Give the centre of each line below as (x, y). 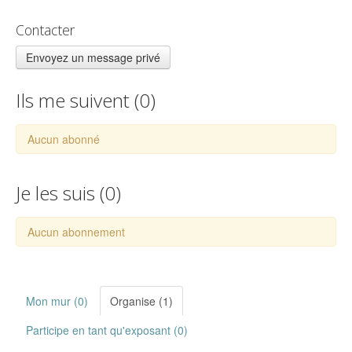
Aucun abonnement (76, 232)
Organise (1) (141, 301)
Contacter (45, 30)
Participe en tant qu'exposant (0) (107, 330)
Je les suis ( (60, 193)
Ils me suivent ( (77, 101)
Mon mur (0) (57, 301)
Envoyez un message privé (93, 58)
